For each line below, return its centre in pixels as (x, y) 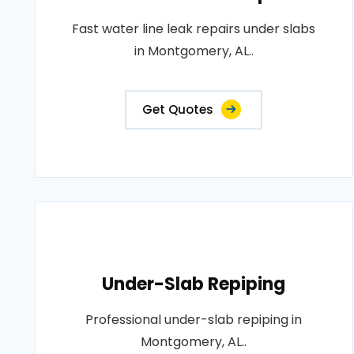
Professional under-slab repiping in (194, 320)
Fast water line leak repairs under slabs (194, 29)
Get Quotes (178, 110)
